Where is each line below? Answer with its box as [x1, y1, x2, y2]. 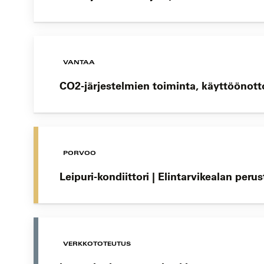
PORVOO [63, 149, 96, 157]
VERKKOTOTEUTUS [63, 240, 131, 247]
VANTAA [63, 58, 95, 66]
